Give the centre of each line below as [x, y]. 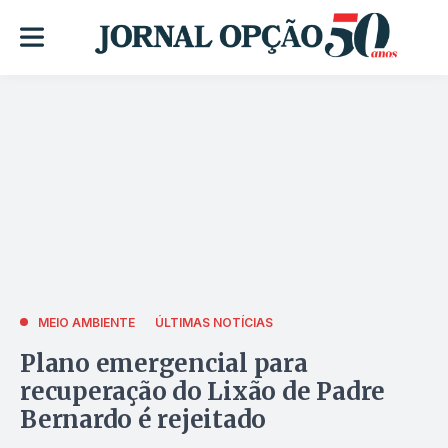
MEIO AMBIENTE [86, 322]
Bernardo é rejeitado [143, 419]
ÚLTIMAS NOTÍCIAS [214, 322]
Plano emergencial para [164, 363]
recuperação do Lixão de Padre [203, 391]
